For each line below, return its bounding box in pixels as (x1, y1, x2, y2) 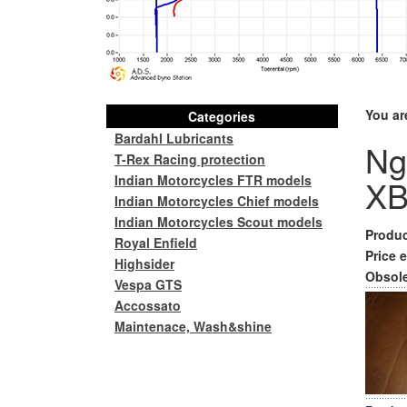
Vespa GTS (114, 275, 182, 293)
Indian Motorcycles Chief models (114, 192, 319, 210)
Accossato (114, 296, 181, 314)
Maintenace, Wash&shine (114, 317, 272, 335)
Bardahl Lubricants (114, 129, 233, 147)
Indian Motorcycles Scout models (114, 213, 323, 231)
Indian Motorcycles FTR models (114, 171, 312, 189)
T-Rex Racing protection (114, 150, 265, 168)
